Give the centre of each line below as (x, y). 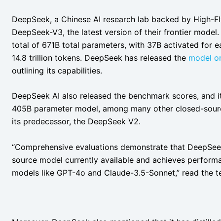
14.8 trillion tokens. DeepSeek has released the (100, 57)
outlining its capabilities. (58, 70)
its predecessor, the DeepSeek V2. (77, 122)
